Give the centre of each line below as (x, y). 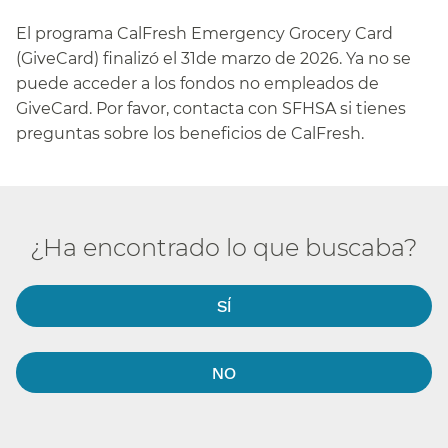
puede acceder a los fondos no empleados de (197, 83)
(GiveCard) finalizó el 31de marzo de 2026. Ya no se (213, 58)
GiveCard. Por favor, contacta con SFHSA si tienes (211, 108)
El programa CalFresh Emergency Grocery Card (204, 33)
